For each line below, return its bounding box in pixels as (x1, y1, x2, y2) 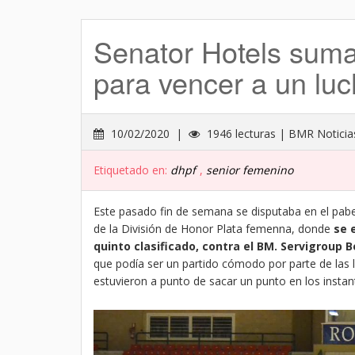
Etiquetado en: (94, 162, 170, 177)
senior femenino (206, 162, 293, 177)
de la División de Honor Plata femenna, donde (94, 221, 334, 236)
